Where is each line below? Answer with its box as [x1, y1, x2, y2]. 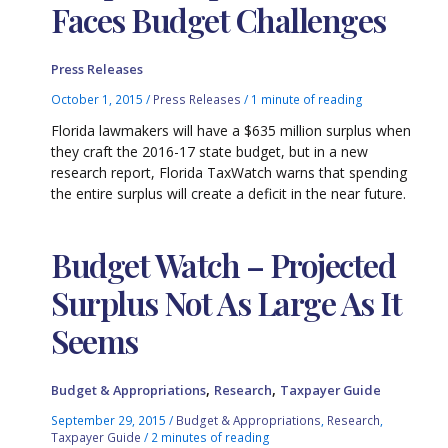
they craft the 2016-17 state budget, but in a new [51, 142, 369, 161]
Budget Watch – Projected [51, 242, 396, 286]
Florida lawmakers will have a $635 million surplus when [51, 121, 412, 140]
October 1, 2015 [51, 91, 147, 108]
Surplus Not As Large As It [51, 280, 402, 324]
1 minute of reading [251, 91, 364, 108]
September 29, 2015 [51, 411, 170, 428]
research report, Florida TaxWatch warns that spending [51, 163, 408, 182]
